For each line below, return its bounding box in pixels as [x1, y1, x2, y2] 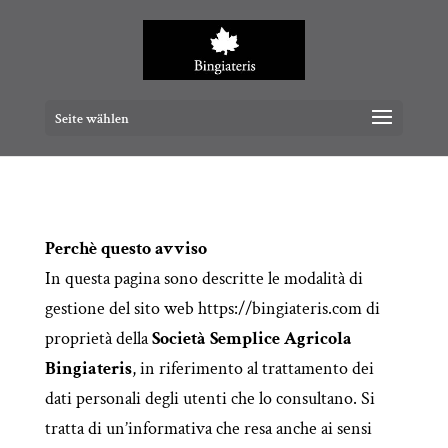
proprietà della [44, 327, 152, 350]
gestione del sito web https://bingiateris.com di [44, 297, 380, 320]
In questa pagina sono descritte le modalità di [44, 267, 363, 290]
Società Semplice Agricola [151, 327, 352, 350]
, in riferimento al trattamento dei [131, 357, 374, 380]
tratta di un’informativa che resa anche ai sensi [44, 417, 372, 440]
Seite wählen [54, 110, 129, 128]
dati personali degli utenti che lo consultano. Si [44, 387, 375, 410]
